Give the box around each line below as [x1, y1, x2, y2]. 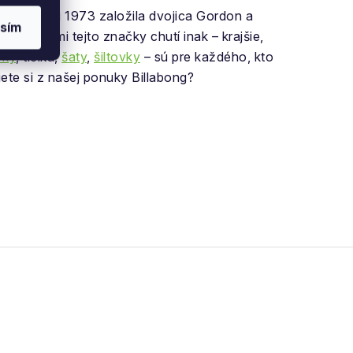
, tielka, [16, 49, 61, 65]
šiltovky [94, 49, 140, 65]
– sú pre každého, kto [140, 49, 273, 65]
